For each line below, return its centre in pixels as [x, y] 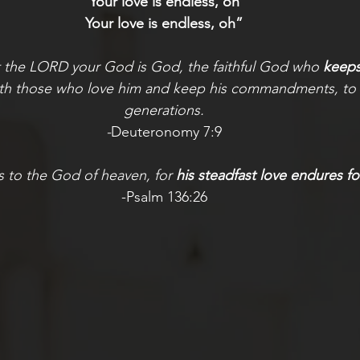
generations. [164, 110]
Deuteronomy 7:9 [166, 131]
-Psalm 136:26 [164, 196]
